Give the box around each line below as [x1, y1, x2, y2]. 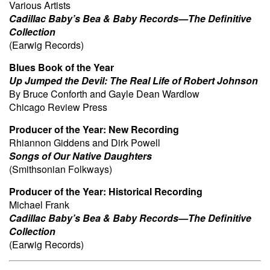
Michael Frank [9, 197, 69, 212]
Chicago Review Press [9, 99, 107, 114]
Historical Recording [108, 184, 202, 198]
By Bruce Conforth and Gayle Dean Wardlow [9, 86, 199, 101]
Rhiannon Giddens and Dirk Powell [9, 135, 160, 149]
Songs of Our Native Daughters [9, 148, 152, 163]
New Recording [108, 122, 179, 136]
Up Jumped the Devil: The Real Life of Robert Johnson [9, 73, 258, 87]
